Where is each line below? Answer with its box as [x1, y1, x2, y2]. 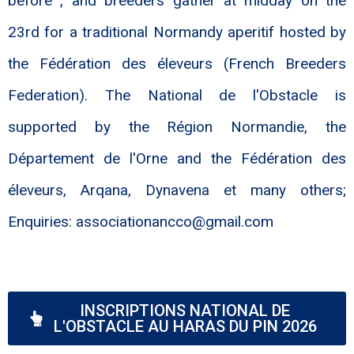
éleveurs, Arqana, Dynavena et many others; [8, 181, 346, 200]
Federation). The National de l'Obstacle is [8, 86, 346, 105]
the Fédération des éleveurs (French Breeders [8, 55, 346, 73]
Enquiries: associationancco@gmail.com [8, 213, 273, 232]
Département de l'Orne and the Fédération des [8, 149, 346, 168]
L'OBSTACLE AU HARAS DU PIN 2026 [53, 317, 317, 337]
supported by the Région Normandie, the [8, 118, 346, 137]
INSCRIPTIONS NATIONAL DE [80, 301, 290, 321]
